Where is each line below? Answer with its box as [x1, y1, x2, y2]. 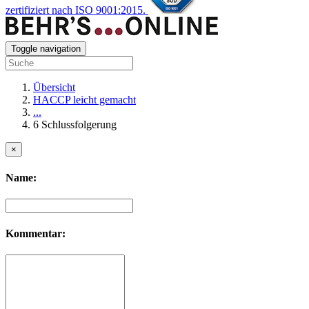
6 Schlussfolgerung [33, 119, 117, 131]
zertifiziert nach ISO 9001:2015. [6, 4, 146, 17]
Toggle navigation [11, 43, 81, 54]
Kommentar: [6, 228, 66, 240]
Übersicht [33, 81, 75, 94]
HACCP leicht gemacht [33, 94, 136, 106]
